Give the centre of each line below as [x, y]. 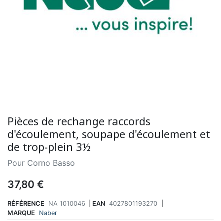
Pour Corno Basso [41, 163]
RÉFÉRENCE [26, 204]
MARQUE [21, 213]
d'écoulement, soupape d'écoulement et [109, 133]
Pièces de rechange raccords [79, 121]
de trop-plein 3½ [49, 146]
